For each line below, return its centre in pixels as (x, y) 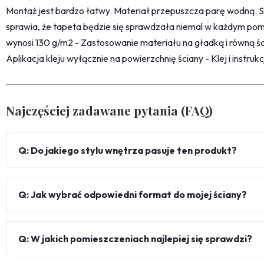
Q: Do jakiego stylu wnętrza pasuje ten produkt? (128, 151)
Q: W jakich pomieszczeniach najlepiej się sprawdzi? (135, 239)
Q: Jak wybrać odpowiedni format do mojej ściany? (133, 195)
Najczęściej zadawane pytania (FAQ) (109, 110)
